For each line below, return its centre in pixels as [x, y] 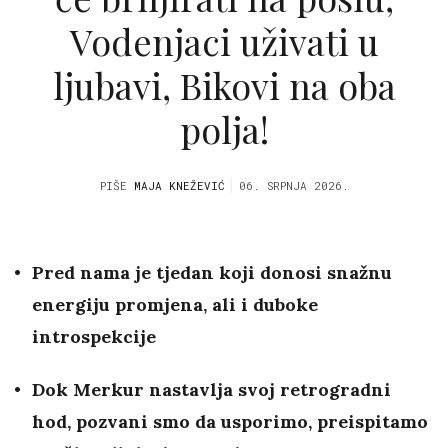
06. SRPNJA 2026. [293, 186]
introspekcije [94, 337]
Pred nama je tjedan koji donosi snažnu [212, 273]
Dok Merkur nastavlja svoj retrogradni [211, 390]
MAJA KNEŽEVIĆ [179, 186]
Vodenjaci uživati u [224, 40]
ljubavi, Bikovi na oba [224, 84]
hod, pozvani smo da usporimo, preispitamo [230, 422]
